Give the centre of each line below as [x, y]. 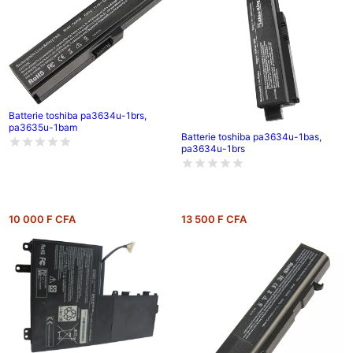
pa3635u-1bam [43, 128]
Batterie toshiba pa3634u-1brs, [77, 116]
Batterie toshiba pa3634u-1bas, [251, 136]
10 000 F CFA [42, 219]
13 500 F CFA [214, 219]
